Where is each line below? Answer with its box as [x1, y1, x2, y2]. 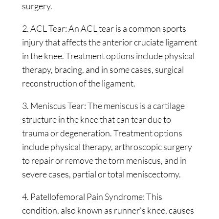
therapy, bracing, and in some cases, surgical [22, 64, 184, 75]
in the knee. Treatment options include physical [22, 50, 195, 61]
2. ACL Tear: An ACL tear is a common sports [22, 23, 186, 34]
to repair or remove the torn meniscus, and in [22, 155, 187, 166]
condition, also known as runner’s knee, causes [22, 205, 194, 216]
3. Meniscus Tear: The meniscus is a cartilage [22, 100, 185, 111]
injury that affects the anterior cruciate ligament [22, 37, 197, 47]
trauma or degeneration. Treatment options [22, 128, 182, 138]
